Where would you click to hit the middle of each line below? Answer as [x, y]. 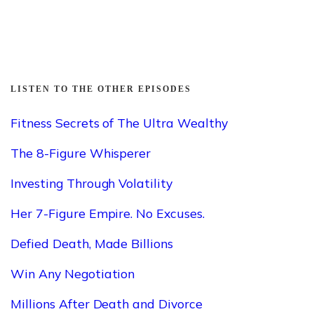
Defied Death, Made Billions [92, 243]
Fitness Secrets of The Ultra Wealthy [119, 122]
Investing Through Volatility [92, 183]
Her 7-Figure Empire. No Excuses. [108, 213]
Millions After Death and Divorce [107, 303]
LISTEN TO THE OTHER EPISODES [101, 89]
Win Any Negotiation [73, 273]
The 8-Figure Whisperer [81, 152]
